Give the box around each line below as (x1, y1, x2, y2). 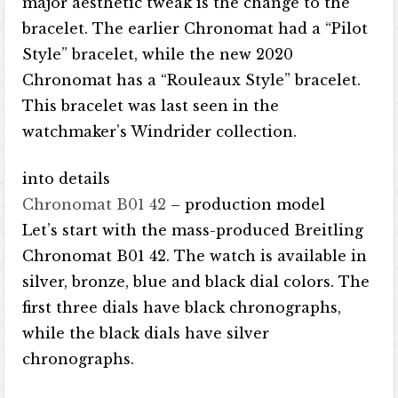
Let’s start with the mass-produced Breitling (22, 221, 364, 239)
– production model (171, 195, 326, 213)
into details (22, 170, 111, 187)
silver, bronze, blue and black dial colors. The (22, 273, 370, 291)
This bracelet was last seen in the (22, 97, 280, 115)
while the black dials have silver (22, 324, 270, 342)
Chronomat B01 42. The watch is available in (22, 247, 368, 265)
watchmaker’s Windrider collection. (22, 123, 298, 140)
